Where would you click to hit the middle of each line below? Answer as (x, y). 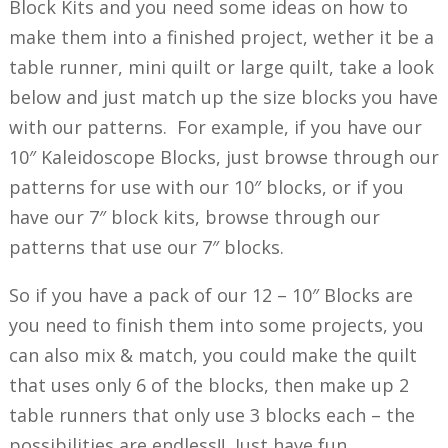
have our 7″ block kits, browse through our (194, 216)
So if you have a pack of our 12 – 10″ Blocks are (210, 294)
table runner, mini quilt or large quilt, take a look (221, 66)
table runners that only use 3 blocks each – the (211, 414)
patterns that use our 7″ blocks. (146, 246)
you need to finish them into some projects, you (216, 324)
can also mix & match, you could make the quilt (212, 354)
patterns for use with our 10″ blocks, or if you (206, 186)
